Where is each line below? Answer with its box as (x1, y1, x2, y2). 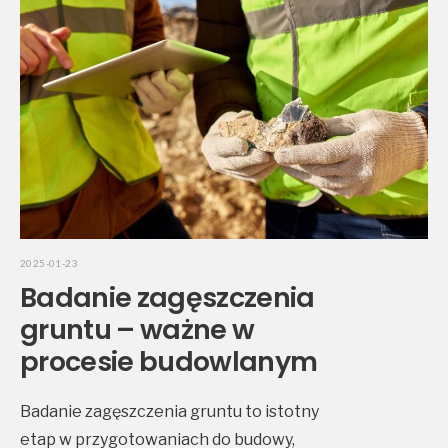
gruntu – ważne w (20, 311, 255, 349)
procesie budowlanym (20, 343, 318, 381)
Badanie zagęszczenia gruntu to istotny (20, 402, 319, 422)
